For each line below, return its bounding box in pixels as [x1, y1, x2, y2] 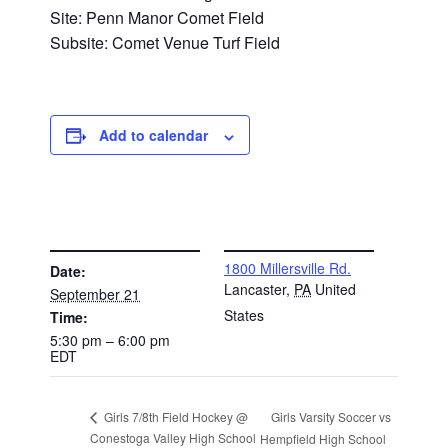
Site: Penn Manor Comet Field [50, 6, 265, 30]
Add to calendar [99, 125, 209, 146]
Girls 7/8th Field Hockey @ [101, 408, 249, 426]
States [224, 304, 264, 325]
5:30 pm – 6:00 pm [50, 329, 171, 350]
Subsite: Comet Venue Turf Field [50, 31, 281, 55]
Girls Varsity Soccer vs [271, 407, 392, 425]
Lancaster [224, 278, 286, 299]
